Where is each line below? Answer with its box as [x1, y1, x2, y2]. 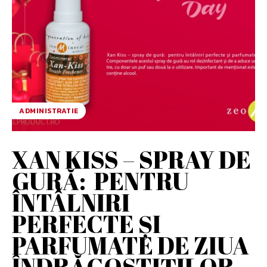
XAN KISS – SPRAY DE [12, 143, 251, 176]
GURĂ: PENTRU [12, 164, 189, 197]
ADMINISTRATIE [19, 105, 79, 116]
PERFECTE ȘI [12, 207, 161, 240]
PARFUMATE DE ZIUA [12, 229, 249, 262]
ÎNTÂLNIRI [12, 186, 130, 219]
